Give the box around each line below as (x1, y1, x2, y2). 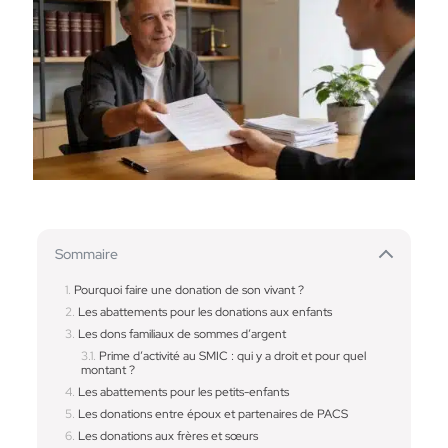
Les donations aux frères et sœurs (77, 427, 258, 444)
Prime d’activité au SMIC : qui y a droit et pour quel (98, 347, 366, 364)
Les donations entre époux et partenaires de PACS (77, 405, 348, 422)
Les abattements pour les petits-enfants (77, 383, 289, 400)
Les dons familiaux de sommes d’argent (77, 325, 286, 342)
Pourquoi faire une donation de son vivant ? (73, 281, 304, 298)
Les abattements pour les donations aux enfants (77, 303, 332, 320)
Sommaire (54, 244, 118, 264)
